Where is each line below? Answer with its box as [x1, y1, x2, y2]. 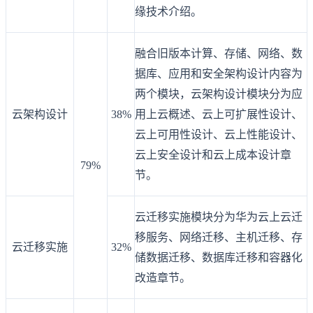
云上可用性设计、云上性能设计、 [135, 129, 303, 141]
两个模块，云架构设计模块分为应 [135, 88, 303, 101]
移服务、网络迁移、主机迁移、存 [135, 231, 303, 244]
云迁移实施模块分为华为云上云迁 [135, 211, 303, 224]
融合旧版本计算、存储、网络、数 [135, 48, 303, 60]
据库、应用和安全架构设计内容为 [135, 68, 303, 80]
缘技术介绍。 [135, 6, 202, 18]
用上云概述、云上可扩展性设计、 [135, 108, 303, 121]
